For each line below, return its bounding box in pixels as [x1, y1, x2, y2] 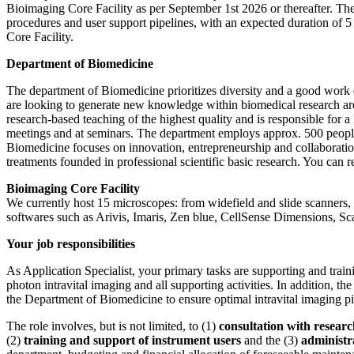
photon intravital [6, 278, 88, 292]
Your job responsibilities [6, 237, 135, 251]
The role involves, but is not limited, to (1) [6, 319, 219, 333]
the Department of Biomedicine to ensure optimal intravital [6, 292, 298, 307]
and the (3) [241, 333, 301, 348]
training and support [24, 333, 135, 348]
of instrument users [138, 333, 241, 348]
